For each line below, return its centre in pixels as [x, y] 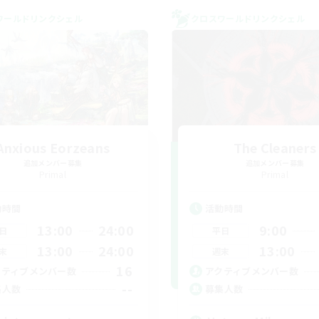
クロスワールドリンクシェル [248, 18]
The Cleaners [275, 147]
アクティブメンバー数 [252, 271]
